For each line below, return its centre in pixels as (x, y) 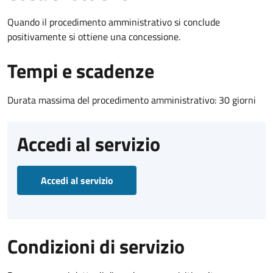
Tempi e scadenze (81, 71)
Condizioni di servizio (96, 246)
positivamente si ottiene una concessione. (94, 37)
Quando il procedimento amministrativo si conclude (114, 22)
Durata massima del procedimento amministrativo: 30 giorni (132, 100)
